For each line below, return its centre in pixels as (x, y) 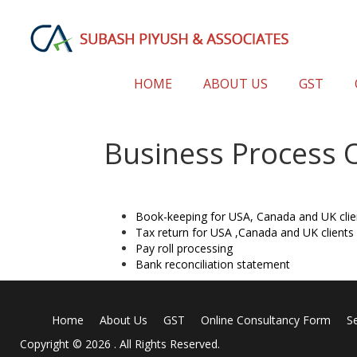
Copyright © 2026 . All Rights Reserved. (120, 344)
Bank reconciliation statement (213, 264)
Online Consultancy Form (266, 320)
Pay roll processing (184, 248)
